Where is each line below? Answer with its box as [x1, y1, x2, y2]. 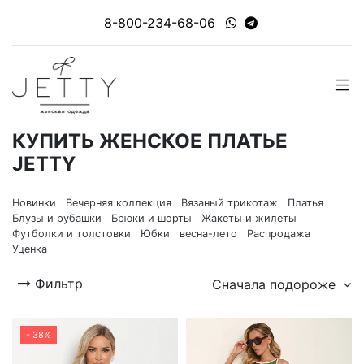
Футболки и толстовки [12, 227, 131, 240]
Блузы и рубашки [12, 212, 102, 224]
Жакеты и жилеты [201, 212, 297, 224]
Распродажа [247, 227, 310, 240]
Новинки [12, 197, 56, 209]
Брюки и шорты [111, 212, 192, 224]
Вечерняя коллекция [66, 197, 171, 209]
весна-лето [180, 227, 237, 240]
